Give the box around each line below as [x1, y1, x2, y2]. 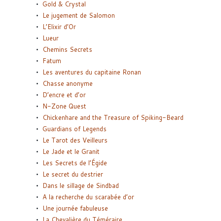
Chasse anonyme [42, 79, 93, 88]
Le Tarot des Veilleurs [42, 136, 108, 145]
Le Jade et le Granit [42, 147, 100, 156]
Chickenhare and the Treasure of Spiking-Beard [42, 113, 184, 122]
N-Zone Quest [42, 102, 86, 111]
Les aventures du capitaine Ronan [42, 68, 141, 77]
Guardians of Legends [42, 124, 107, 134]
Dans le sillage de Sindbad [42, 181, 119, 190]
